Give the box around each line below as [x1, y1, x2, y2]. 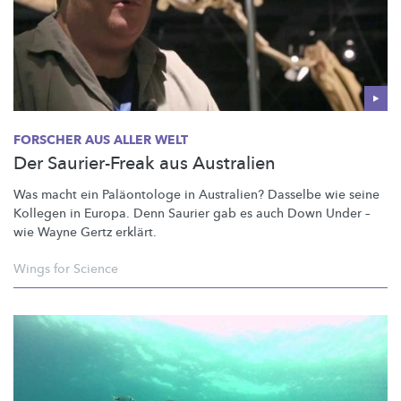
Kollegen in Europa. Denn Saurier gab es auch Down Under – [13, 204, 371, 222]
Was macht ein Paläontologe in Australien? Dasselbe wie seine [13, 185, 380, 203]
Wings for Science [13, 260, 118, 277]
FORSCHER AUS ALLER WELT [13, 131, 188, 149]
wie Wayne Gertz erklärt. [13, 223, 157, 241]
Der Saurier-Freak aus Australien [13, 150, 276, 175]
